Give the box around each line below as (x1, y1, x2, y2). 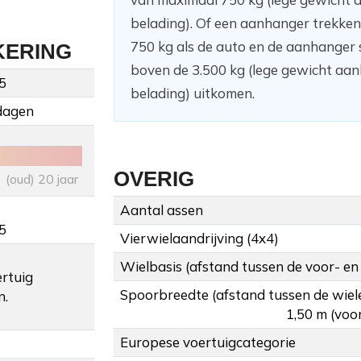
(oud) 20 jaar (6, 171, 78, 188)
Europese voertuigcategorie (120, 334, 296, 351)
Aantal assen (120, 201, 203, 219)
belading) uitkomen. (131, 85, 255, 102)
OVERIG (114, 167, 194, 192)
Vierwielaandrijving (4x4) (120, 230, 279, 247)
